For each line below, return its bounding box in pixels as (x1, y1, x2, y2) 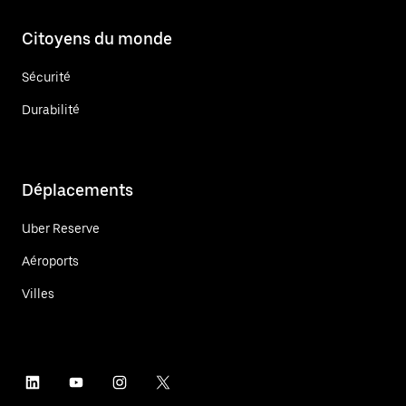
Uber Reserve (22, 220, 100, 236)
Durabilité (22, 101, 80, 117)
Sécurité (22, 69, 71, 84)
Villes (22, 285, 54, 301)
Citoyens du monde (22, 28, 172, 48)
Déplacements (22, 179, 133, 199)
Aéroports (22, 253, 79, 268)
